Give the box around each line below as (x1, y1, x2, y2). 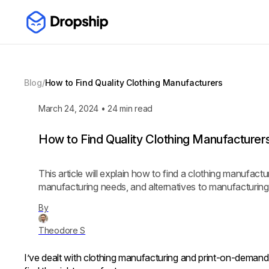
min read (117, 103, 153, 113)
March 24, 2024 (38, 103, 99, 113)
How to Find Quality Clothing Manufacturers (44, 77, 223, 88)
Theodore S (38, 225, 86, 235)
